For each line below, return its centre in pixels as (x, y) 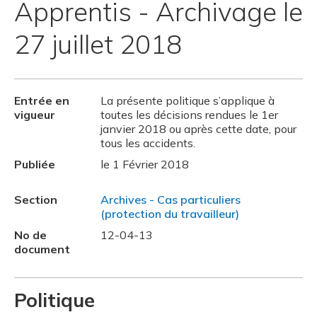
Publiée (35, 164)
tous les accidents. (148, 143)
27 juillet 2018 (98, 44)
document (42, 249)
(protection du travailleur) (170, 213)
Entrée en (42, 100)
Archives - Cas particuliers (171, 199)
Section (36, 199)
